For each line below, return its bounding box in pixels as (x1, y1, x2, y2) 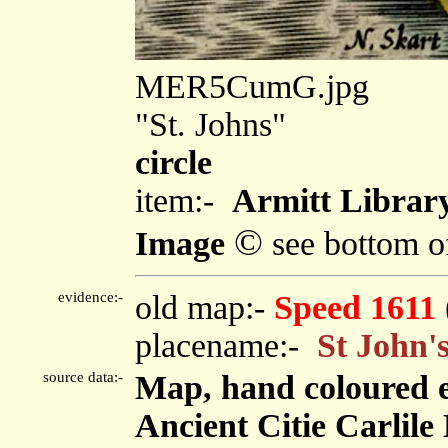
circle (135, 143, 212, 181)
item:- (135, 181, 232, 219)
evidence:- (58, 288, 131, 305)
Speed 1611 (274, 288, 436, 326)
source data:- (43, 368, 131, 385)
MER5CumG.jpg (135, 67, 369, 105)
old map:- (135, 288, 274, 326)
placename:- (135, 326, 317, 364)
